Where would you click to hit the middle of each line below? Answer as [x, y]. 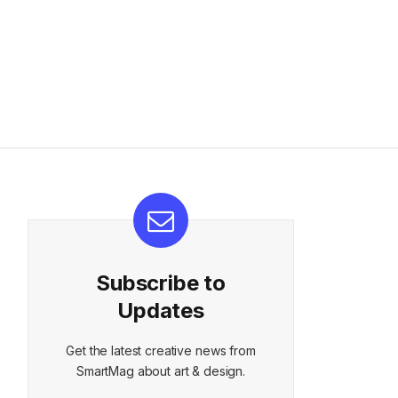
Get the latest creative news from [161, 350]
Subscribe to [161, 283]
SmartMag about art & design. [161, 370]
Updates [161, 310]
